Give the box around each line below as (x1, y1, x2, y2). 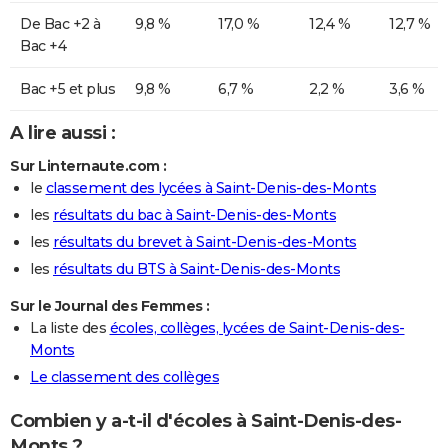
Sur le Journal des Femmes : (10, 296, 210, 315)
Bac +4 (20, 37, 66, 56)
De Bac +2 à (20, 15, 101, 34)
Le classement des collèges (30, 367, 219, 386)
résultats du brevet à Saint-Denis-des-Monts (53, 232, 357, 251)
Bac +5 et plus (20, 80, 115, 99)
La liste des (30, 318, 110, 337)
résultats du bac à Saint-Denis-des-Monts (53, 205, 336, 224)
